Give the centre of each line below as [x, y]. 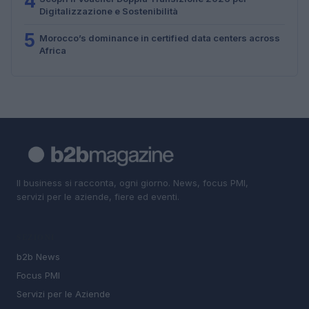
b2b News [38, 257]
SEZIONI [36, 238]
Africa [53, 50]
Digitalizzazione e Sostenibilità [109, 11]
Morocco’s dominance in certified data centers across [160, 38]
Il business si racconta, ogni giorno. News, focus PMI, [132, 182]
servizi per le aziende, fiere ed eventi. [98, 196]
